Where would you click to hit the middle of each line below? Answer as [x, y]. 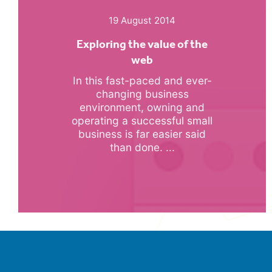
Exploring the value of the [142, 44]
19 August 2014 [142, 20]
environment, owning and [142, 107]
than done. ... [142, 147]
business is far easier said [142, 134]
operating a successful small [142, 120]
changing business [142, 93]
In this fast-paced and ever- [142, 80]
